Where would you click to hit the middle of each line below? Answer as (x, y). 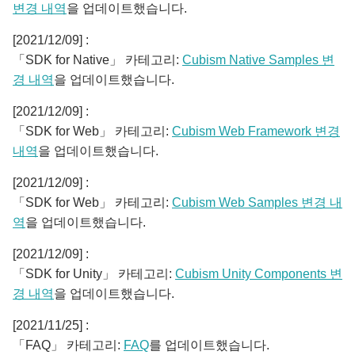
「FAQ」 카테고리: (68, 345)
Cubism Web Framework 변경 (256, 131)
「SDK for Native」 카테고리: (97, 60)
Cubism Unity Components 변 (259, 274)
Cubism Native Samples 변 (258, 60)
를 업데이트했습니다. (209, 345)
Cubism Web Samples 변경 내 (257, 202)
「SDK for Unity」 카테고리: (94, 274)
